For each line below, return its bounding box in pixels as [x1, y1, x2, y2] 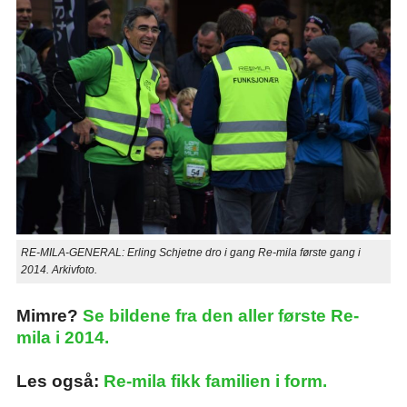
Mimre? [15, 306, 83, 326]
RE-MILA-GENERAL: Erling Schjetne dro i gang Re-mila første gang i [20, 246, 361, 260]
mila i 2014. [15, 328, 109, 348]
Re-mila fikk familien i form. [103, 372, 327, 392]
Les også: [15, 372, 104, 392]
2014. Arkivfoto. [20, 263, 97, 277]
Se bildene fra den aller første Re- [82, 306, 359, 326]
